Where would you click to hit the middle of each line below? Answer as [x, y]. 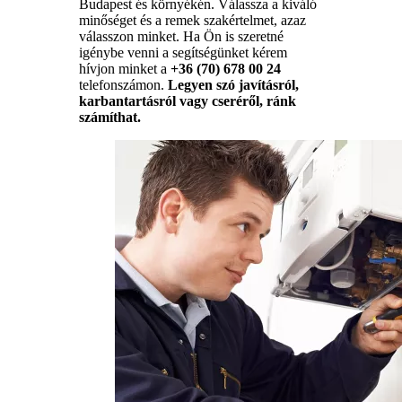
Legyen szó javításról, [233, 84]
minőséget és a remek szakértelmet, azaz [192, 20]
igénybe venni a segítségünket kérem [183, 52]
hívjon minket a [125, 68]
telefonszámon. [123, 84]
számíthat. [110, 117]
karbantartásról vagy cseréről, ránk [188, 100]
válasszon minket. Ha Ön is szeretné [181, 36]
